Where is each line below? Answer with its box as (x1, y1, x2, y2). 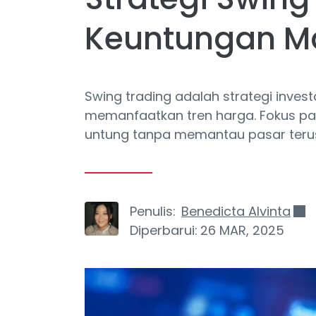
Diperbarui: (130, 221, 197, 239)
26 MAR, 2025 (200, 221, 284, 239)
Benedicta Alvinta (181, 202, 291, 220)
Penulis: (130, 202, 176, 220)
